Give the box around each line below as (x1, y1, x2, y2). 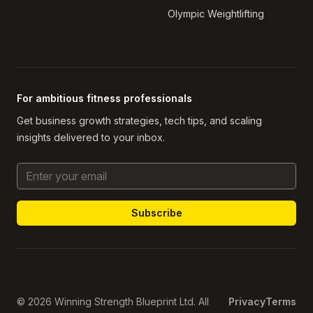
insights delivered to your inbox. (17, 131, 165, 143)
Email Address (16, 163, 87, 177)
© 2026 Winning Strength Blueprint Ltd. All (17, 296, 209, 307)
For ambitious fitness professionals (17, 92, 192, 104)
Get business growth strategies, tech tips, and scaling (17, 115, 262, 126)
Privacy (228, 296, 265, 307)
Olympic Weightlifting (168, 8, 264, 20)
